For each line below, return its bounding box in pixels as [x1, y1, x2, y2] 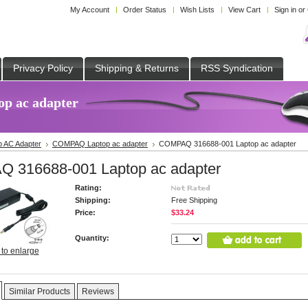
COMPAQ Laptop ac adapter [52, 140, 148, 148]
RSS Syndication [201, 63, 273, 74]
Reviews [82, 287, 114, 296]
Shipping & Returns [95, 63, 179, 74]
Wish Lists [180, 5, 214, 14]
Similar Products [9, 287, 70, 296]
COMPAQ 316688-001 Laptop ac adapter [159, 140, 296, 148]
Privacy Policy [13, 63, 73, 74]
